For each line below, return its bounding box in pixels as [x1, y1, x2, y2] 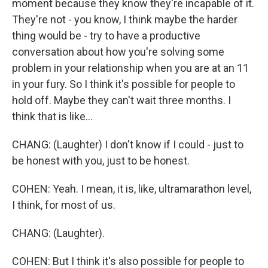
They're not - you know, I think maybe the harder [12, 13, 237, 26]
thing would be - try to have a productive [12, 29, 200, 42]
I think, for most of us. [12, 198, 115, 211]
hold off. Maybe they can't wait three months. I [12, 93, 231, 106]
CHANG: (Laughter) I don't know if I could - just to [12, 138, 243, 151]
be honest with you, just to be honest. [12, 154, 190, 167]
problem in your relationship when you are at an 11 [12, 61, 249, 74]
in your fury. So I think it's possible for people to [12, 77, 235, 90]
